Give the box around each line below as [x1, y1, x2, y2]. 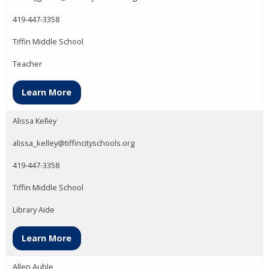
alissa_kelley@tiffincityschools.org [13, 138, 134, 148]
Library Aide [13, 204, 55, 215]
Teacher [13, 58, 42, 69]
